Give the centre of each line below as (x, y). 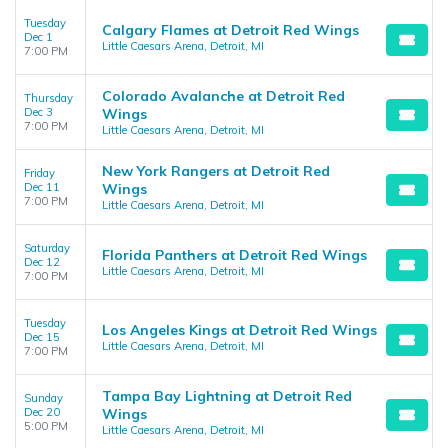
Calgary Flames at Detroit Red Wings (230, 30)
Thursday (48, 98)
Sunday (43, 398)
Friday (39, 173)
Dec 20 (42, 412)
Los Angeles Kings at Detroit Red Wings (239, 330)
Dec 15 (42, 337)
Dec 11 (42, 187)
